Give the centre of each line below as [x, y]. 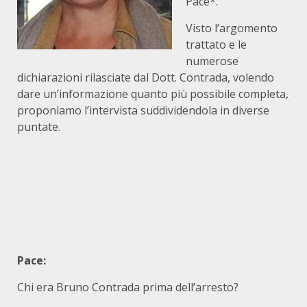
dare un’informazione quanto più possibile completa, [153, 94]
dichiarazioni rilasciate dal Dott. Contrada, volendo [146, 77]
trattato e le [216, 45]
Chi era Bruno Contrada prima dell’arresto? [128, 287]
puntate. [39, 127]
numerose [212, 61]
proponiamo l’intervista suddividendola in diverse [143, 110]
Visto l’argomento [232, 28]
